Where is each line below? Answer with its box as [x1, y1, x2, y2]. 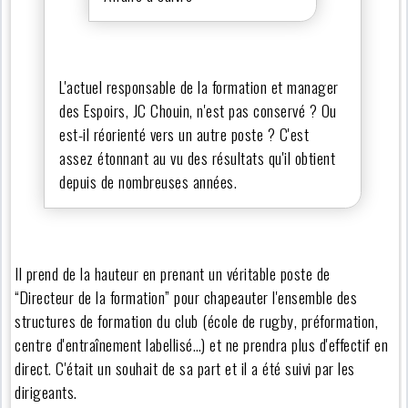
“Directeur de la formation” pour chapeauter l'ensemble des [15, 284, 358, 309]
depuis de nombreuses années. [59, 168, 241, 193]
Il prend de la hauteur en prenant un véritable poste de [15, 260, 331, 285]
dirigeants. [15, 379, 77, 403]
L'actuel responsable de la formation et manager [59, 74, 339, 98]
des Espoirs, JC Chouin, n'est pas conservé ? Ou [59, 97, 337, 122]
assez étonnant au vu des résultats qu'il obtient [59, 145, 336, 169]
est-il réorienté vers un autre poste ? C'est [59, 121, 310, 146]
